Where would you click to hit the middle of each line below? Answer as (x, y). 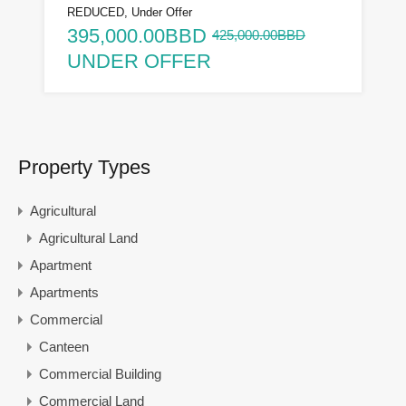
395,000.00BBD (137, 35)
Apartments (64, 292)
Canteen (64, 346)
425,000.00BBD (259, 34)
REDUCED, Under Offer (130, 12)
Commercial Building (100, 373)
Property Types (84, 167)
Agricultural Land (88, 237)
